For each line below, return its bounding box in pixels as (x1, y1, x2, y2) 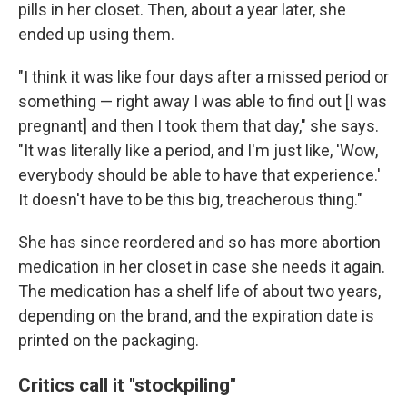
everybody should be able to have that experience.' (18, 165, 381, 185)
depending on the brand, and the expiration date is (18, 306, 374, 326)
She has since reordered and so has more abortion (18, 233, 381, 253)
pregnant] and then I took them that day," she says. (18, 116, 379, 136)
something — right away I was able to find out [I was (18, 92, 387, 112)
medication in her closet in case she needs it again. (18, 257, 385, 277)
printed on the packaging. (18, 331, 199, 351)
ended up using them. (18, 25, 174, 45)
